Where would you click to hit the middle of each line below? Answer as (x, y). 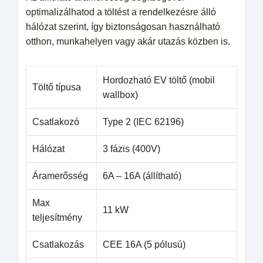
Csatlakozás (58, 245)
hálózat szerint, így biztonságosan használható (123, 27)
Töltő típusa (57, 87)
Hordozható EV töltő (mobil (159, 80)
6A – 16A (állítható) (142, 176)
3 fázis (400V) (131, 149)
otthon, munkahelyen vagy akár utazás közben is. (128, 41)
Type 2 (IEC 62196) (143, 122)
